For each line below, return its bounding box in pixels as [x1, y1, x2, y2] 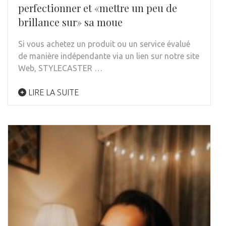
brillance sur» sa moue [18, 15, 123, 29]
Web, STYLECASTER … [18, 63, 102, 73]
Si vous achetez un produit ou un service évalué [18, 39, 190, 48]
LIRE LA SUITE [26, 87, 79, 97]
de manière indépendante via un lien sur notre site [18, 51, 199, 61]
